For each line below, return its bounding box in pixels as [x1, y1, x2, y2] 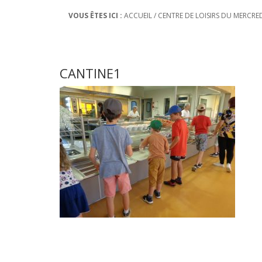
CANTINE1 [60, 64, 121, 82]
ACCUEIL [124, 11, 152, 20]
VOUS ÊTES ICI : [68, 11, 122, 20]
